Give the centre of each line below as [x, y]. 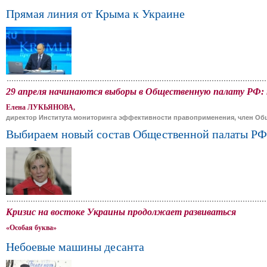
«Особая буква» [31, 228]
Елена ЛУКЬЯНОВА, [41, 107]
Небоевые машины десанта [75, 247]
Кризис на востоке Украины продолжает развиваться [121, 212]
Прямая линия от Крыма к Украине [95, 14]
